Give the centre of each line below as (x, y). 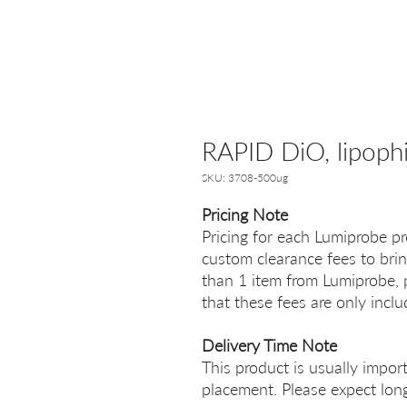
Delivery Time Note (269, 345)
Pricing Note (245, 214)
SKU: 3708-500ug (245, 178)
